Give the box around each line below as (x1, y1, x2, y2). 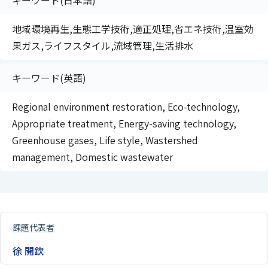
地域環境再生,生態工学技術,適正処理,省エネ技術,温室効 (12, 22, 254, 36)
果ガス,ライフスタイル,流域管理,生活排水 (12, 38, 193, 53)
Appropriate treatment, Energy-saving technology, (12, 116, 236, 130)
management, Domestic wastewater (12, 150, 173, 164)
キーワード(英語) (12, 71, 86, 85)
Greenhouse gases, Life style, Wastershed (12, 133, 198, 147)
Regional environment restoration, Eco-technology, (12, 99, 240, 114)
